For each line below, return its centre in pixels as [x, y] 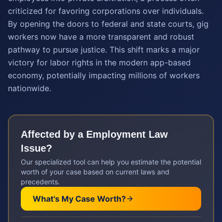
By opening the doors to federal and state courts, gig [108, 24]
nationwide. [29, 88]
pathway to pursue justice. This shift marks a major [104, 50]
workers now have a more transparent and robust [101, 37]
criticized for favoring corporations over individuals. [106, 11]
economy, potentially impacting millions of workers [104, 75]
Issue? [36, 148]
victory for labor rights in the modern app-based [99, 62]
